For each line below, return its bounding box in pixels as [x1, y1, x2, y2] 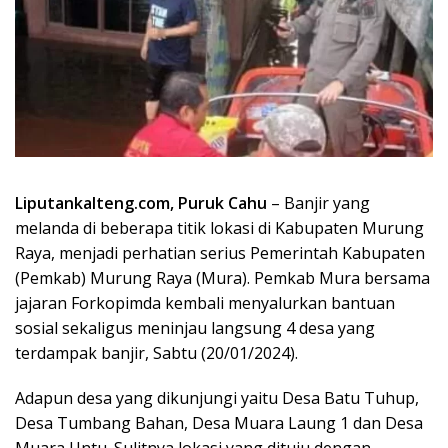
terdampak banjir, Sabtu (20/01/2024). [15, 341, 298, 364]
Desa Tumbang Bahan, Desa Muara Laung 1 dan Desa [15, 411, 423, 434]
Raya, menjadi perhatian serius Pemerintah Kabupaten [15, 241, 425, 264]
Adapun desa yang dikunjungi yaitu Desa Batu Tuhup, [15, 386, 419, 409]
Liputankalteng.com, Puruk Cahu [15, 191, 271, 214]
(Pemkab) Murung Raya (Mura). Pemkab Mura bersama [15, 266, 430, 289]
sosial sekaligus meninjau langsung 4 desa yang [15, 316, 375, 339]
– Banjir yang [271, 191, 370, 214]
